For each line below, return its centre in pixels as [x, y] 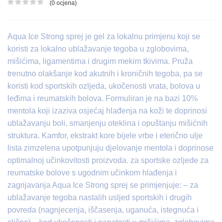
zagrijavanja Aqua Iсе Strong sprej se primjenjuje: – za [103, 185]
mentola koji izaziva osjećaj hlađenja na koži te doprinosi [107, 111]
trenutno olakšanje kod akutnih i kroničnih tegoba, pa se [105, 74]
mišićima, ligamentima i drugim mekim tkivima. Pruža [100, 61]
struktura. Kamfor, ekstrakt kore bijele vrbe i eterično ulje [105, 136]
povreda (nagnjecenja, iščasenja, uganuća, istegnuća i [103, 210]
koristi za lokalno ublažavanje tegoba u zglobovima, [98, 49]
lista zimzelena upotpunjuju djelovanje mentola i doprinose [111, 148]
